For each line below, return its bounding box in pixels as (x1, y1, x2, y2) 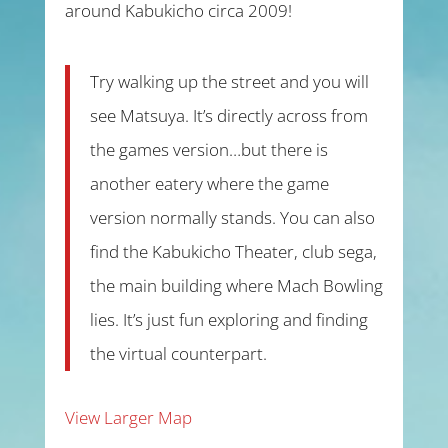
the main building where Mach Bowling (89, 274, 383, 297)
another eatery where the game (89, 172, 329, 195)
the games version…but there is (89, 138, 328, 161)
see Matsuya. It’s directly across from (89, 104, 368, 127)
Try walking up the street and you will (89, 70, 369, 93)
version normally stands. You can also (89, 206, 375, 229)
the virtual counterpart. (89, 342, 267, 365)
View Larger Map (64, 406, 192, 429)
